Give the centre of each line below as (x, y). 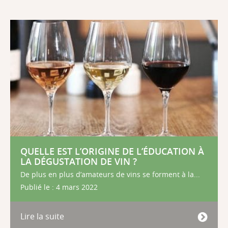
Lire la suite (42, 217)
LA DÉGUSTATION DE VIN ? (79, 162)
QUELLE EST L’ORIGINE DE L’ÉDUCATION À (112, 152)
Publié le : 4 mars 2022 (59, 188)
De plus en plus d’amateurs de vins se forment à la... (110, 175)
